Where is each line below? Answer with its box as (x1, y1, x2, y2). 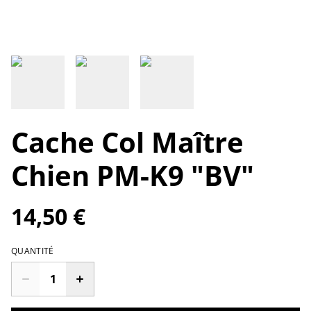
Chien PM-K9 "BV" (11, 156, 254, 194)
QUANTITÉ (11, 245, 54, 257)
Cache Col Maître (11, 123, 244, 161)
